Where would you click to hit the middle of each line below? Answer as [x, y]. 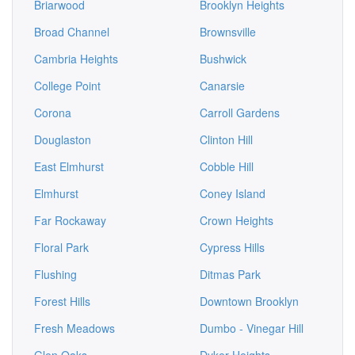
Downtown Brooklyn [249, 301]
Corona [53, 113]
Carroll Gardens [240, 113]
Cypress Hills [232, 247]
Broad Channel [72, 32]
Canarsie [222, 86]
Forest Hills [62, 301]
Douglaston [63, 139]
